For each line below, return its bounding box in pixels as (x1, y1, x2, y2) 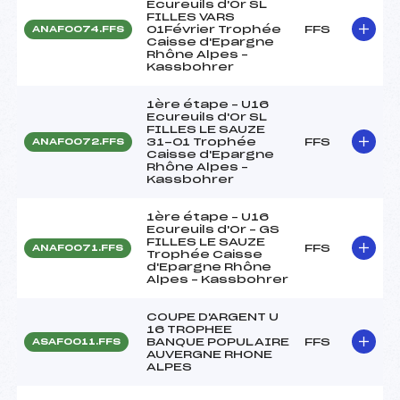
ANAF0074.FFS (32, 24, 124, 34)
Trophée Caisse (146, 248, 262, 260)
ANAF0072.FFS (32, 137, 124, 146)
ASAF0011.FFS (32, 337, 121, 346)
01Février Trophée (146, 23, 281, 35)
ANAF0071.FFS (32, 243, 123, 253)
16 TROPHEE (146, 323, 232, 335)
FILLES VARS (146, 11, 235, 22)
